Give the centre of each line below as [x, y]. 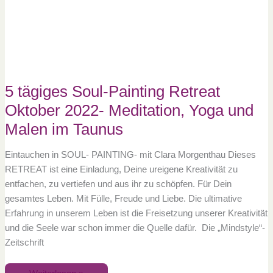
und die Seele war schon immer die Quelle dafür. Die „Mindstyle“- [135, 228]
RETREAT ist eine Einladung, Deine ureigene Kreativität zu [121, 170]
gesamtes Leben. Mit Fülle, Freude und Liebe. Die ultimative [123, 199]
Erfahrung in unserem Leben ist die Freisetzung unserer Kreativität [136, 214]
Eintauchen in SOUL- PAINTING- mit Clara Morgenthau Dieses [130, 155]
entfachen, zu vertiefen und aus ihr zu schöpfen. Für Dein [118, 184]
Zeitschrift [24, 243]
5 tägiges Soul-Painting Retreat [112, 91]
